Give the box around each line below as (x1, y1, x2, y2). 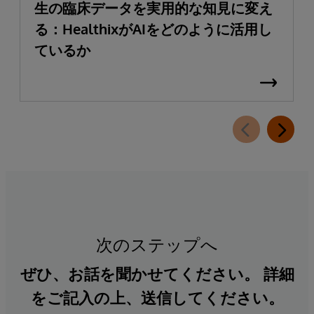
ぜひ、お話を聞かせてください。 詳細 (20, 264, 294, 284)
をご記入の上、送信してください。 (30, 287, 284, 308)
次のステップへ (96, 233, 218, 256)
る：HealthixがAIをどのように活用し (34, 20, 272, 39)
